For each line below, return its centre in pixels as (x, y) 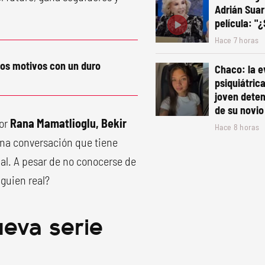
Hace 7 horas (237, 40)
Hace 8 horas (237, 127)
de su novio (239, 110)
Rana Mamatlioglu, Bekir (68, 123)
